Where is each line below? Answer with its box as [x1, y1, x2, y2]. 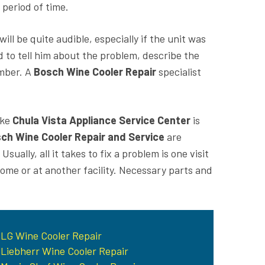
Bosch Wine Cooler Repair [34, 64, 159, 78]
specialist [159, 64, 201, 78]
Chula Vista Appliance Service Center [12, 113, 190, 127]
